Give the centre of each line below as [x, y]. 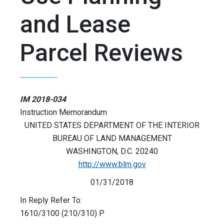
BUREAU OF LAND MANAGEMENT [112, 138]
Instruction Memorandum [63, 112]
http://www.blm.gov [112, 164]
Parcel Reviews [101, 53]
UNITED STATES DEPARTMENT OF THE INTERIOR [112, 125]
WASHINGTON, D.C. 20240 [112, 151]
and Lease [75, 24]
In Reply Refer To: [53, 200]
